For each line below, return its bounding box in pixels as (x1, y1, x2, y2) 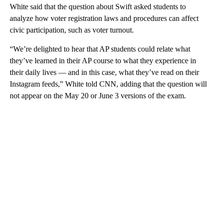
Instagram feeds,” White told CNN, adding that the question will (10, 79, 207, 88)
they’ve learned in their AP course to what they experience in (10, 56, 196, 65)
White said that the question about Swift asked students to (10, 2, 186, 11)
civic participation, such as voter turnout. (10, 25, 134, 34)
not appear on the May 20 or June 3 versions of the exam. (10, 91, 186, 100)
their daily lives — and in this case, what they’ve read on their (10, 68, 199, 76)
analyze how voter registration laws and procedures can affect (10, 14, 199, 22)
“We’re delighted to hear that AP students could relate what (10, 44, 190, 53)
